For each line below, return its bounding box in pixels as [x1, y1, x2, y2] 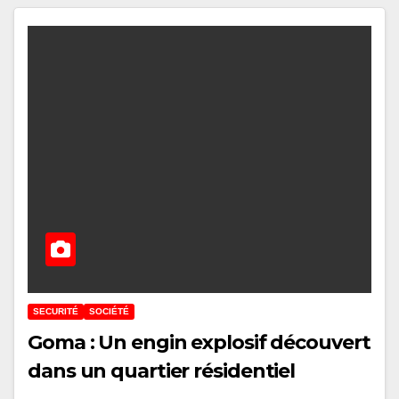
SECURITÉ [33, 306, 78, 317]
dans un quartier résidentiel [28, 359, 296, 384]
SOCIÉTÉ [89, 306, 129, 317]
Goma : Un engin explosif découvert [28, 330, 370, 355]
